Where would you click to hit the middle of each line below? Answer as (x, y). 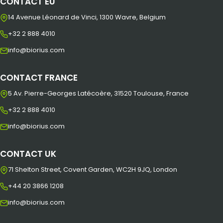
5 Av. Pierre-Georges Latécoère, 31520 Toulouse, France (98, 93)
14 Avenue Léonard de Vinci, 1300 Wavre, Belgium (87, 17)
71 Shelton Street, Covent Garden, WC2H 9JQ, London (93, 169)
